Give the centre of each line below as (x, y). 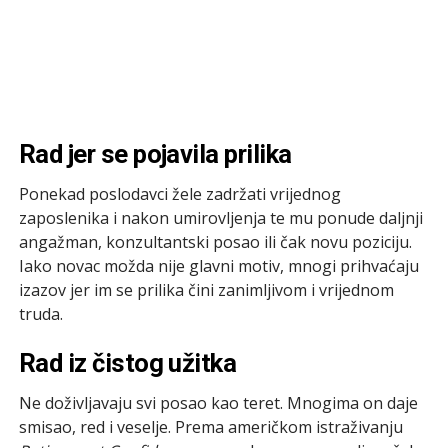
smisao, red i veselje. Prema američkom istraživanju (210, 426)
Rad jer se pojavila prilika (155, 153)
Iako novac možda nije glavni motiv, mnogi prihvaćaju (218, 265)
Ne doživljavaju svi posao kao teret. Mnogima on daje (218, 402)
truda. (40, 313)
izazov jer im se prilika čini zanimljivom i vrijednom (206, 289)
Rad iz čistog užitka (127, 362)
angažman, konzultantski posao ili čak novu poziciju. (215, 241)
